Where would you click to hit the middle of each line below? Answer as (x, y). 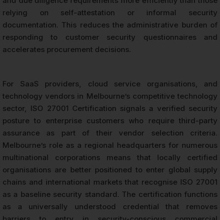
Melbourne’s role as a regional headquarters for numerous (110, 145)
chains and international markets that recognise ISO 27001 (110, 182)
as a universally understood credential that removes (110, 207)
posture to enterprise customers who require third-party (110, 121)
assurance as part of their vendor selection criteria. (110, 133)
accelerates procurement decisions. (67, 50)
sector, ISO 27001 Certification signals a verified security (110, 109)
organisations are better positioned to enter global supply (110, 170)
